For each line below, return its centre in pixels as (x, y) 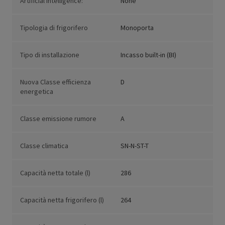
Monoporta (137, 28)
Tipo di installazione (50, 55)
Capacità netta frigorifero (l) (62, 200)
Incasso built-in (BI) (148, 55)
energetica (37, 92)
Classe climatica (44, 146)
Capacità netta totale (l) (55, 173)
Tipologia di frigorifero (54, 28)
